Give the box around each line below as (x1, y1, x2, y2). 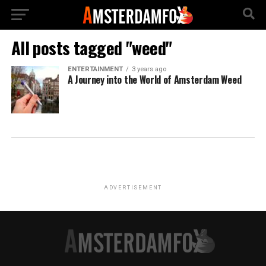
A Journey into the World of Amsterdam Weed (67, 72, 242, 87)
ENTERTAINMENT (67, 65, 123, 73)
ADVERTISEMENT (103, 185, 163, 191)
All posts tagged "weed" (11, 35, 172, 60)
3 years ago (131, 65, 166, 73)
